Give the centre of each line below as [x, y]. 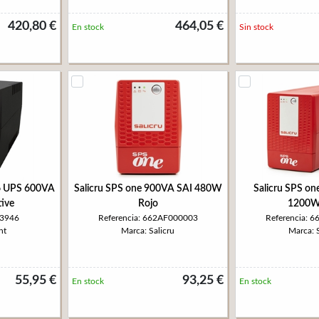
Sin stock [256, 27]
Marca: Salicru [148, 231]
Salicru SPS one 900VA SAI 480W [148, 189]
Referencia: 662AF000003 [148, 218]
